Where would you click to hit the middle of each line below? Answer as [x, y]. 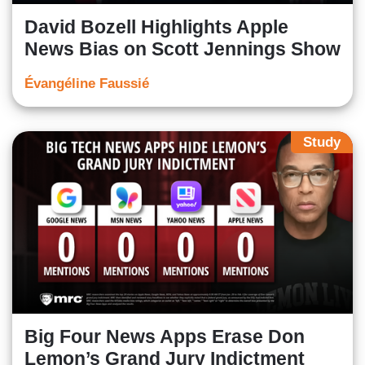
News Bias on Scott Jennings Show [182, 49]
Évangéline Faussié [87, 84]
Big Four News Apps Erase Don [165, 336]
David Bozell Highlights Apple [156, 27]
